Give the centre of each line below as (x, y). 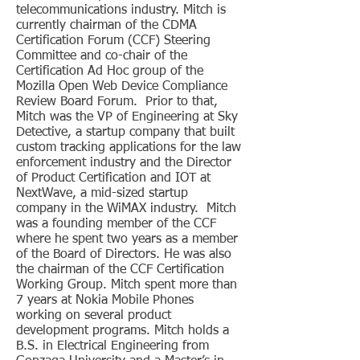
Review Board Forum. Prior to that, (117, 102)
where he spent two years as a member (127, 239)
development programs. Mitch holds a (123, 331)
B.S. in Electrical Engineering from (112, 346)
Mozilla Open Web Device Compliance (122, 87)
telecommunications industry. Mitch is (121, 10)
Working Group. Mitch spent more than (127, 285)
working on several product (94, 316)
